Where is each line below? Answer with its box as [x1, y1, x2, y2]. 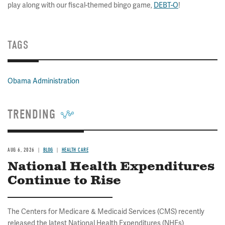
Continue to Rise [8, 173, 121, 189]
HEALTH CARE [61, 147, 88, 153]
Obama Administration [8, 76, 79, 85]
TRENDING [8, 107, 56, 122]
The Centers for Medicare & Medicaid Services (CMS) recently [8, 207, 204, 216]
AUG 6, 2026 [8, 147, 35, 153]
